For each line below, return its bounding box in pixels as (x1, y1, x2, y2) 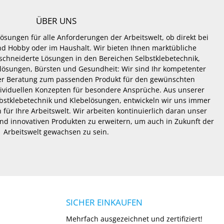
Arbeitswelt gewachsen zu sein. (3, 127, 109, 136)
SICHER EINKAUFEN (66, 196, 142, 208)
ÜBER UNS (35, 15, 76, 26)
